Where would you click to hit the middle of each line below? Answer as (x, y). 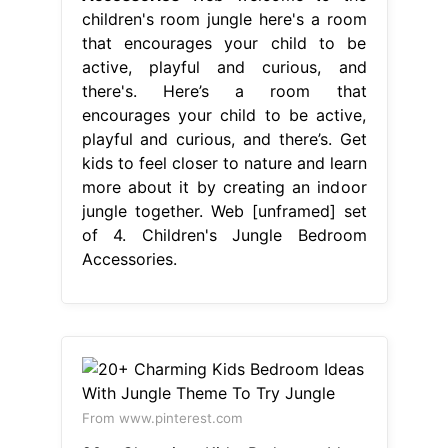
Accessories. (129, 258)
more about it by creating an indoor (224, 186)
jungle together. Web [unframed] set (224, 210)
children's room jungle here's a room (224, 18)
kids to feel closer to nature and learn (224, 162)
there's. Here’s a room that (224, 90)
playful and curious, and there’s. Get (224, 138)
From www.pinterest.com (162, 417)
